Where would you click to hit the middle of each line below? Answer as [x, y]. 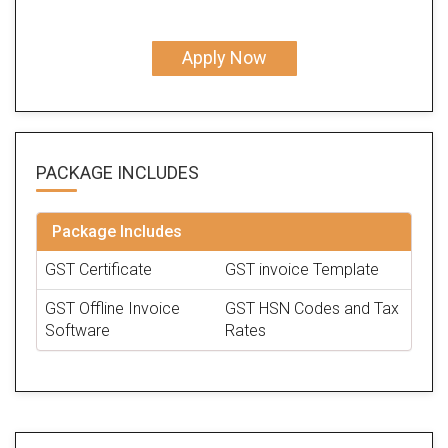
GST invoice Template [302, 269]
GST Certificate [98, 269]
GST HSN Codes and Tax [312, 308]
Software [77, 330]
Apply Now [224, 58]
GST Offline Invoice [112, 308]
